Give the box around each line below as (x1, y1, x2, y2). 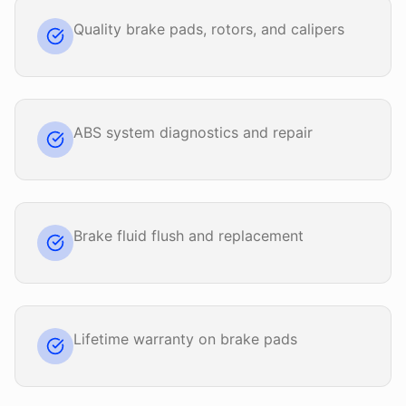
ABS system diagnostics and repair (73, 123, 313, 141)
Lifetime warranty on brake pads (73, 330, 297, 348)
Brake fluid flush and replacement (73, 227, 304, 245)
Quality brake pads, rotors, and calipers (73, 20, 344, 38)
